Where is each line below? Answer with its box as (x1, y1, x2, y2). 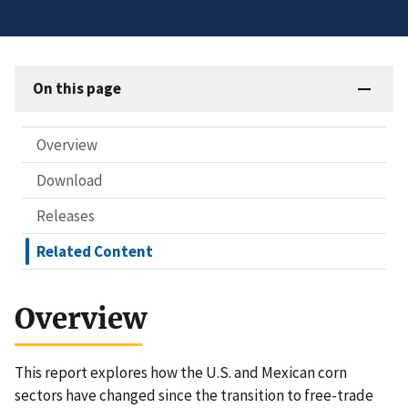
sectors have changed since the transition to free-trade (15, 385, 373, 406)
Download (36, 170, 103, 191)
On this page (33, 78, 121, 99)
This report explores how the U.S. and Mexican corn (15, 362, 347, 383)
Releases (36, 206, 95, 227)
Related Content (36, 241, 153, 262)
